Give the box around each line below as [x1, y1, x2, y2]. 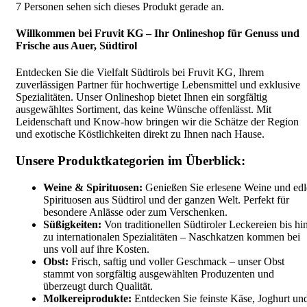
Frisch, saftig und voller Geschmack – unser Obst [69, 255, 284, 267]
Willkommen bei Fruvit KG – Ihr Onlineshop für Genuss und [16, 27, 299, 40]
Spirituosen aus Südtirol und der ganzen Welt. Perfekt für [43, 193, 289, 206]
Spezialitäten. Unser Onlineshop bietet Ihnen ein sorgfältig [16, 91, 267, 103]
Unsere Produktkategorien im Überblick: [16, 153, 245, 169]
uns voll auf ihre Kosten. [43, 243, 149, 255]
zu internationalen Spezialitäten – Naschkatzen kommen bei [43, 230, 300, 243]
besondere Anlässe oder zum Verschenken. [43, 206, 228, 218]
